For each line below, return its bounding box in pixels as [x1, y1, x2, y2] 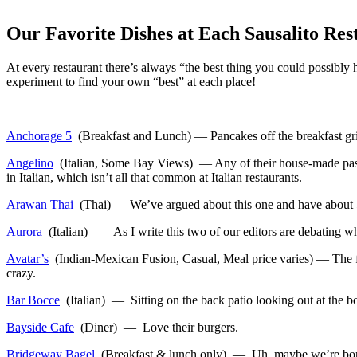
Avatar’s [6, 251, 49, 265]
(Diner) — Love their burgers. [74, 320, 238, 334]
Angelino [6, 155, 53, 170]
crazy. [6, 265, 36, 280]
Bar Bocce [6, 292, 60, 307]
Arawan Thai [6, 197, 73, 211]
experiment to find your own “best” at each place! [6, 74, 256, 88]
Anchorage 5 [6, 128, 72, 143]
